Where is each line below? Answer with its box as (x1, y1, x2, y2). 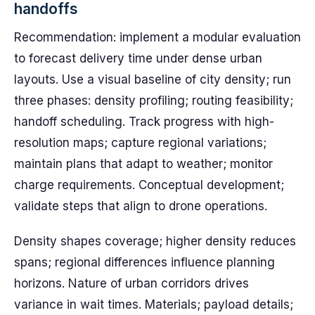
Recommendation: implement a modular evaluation (14, 30, 301, 44)
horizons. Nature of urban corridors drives (14, 276, 249, 290)
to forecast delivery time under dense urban (14, 51, 262, 65)
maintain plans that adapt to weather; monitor (14, 157, 273, 171)
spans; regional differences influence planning (14, 255, 275, 269)
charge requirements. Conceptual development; (14, 178, 284, 192)
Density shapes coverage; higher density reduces (14, 234, 296, 248)
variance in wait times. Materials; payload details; (14, 297, 293, 311)
